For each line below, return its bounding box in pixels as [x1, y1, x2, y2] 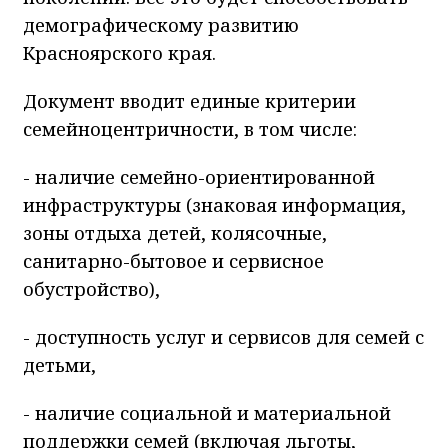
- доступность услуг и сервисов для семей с [23, 325, 424, 350]
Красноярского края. [23, 41, 216, 66]
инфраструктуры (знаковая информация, [23, 193, 406, 218]
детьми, [23, 353, 96, 378]
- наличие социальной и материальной [23, 401, 391, 426]
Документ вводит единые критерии [23, 89, 356, 114]
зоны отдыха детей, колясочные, [23, 221, 327, 246]
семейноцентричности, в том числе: [23, 117, 357, 142]
